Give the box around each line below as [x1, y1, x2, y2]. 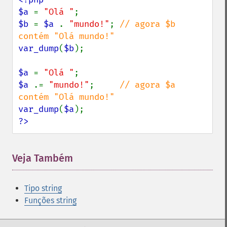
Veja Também [12, 152, 73, 164]
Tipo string [24, 183, 62, 193]
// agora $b [120, 19, 175, 29]
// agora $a [120, 80, 175, 90]
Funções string [24, 196, 77, 205]
